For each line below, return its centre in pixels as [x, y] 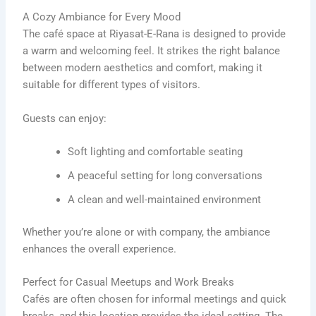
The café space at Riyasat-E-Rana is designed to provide [154, 34]
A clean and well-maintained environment [165, 200]
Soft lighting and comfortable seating [156, 152]
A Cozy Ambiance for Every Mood [102, 17]
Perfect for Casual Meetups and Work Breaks [129, 282]
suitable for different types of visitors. [112, 85]
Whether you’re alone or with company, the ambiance [147, 232]
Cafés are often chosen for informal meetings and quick [155, 299]
